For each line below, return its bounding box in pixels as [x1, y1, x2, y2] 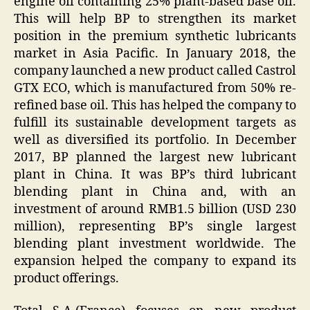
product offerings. [14, 270, 119, 286]
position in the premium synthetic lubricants [14, 28, 296, 44]
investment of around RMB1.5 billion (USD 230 [14, 201, 296, 217]
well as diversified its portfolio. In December [14, 131, 296, 148]
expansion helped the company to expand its [14, 253, 296, 269]
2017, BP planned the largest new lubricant [14, 149, 296, 165]
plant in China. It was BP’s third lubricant [14, 166, 296, 183]
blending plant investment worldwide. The [14, 235, 296, 252]
